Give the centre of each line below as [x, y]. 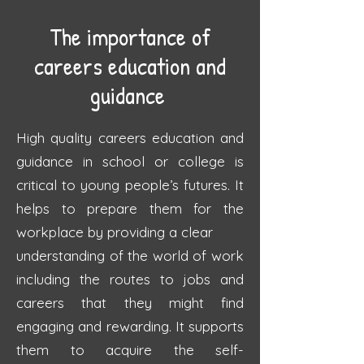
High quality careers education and [130, 138]
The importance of [130, 37]
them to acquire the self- [130, 350]
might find [206, 303]
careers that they [93, 303]
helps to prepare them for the [130, 208]
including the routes [88, 279]
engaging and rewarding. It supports [130, 326]
